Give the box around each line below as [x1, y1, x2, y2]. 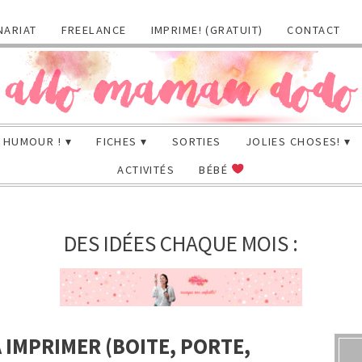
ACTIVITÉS [117, 162, 175, 177]
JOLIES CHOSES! [245, 133, 341, 149]
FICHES [96, 133, 137, 149]
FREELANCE [61, 23, 127, 37]
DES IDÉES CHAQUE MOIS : [63, 229, 298, 257]
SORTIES [171, 133, 221, 149]
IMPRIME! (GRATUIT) [150, 23, 263, 37]
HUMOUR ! [2, 133, 62, 149]
